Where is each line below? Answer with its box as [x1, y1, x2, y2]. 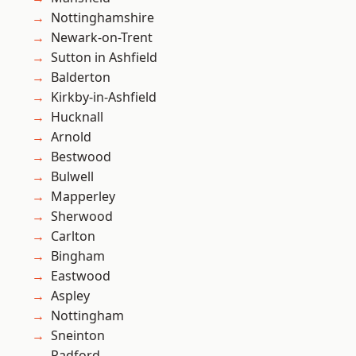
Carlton [51, 227, 95, 246]
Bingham [51, 247, 105, 265]
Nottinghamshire [51, 9, 154, 27]
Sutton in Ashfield [51, 48, 157, 67]
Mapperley [51, 188, 115, 206]
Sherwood [51, 207, 113, 226]
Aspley [51, 287, 90, 305]
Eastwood [51, 267, 110, 285]
